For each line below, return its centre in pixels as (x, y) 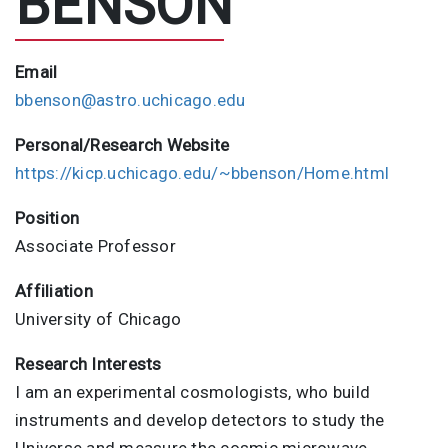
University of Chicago (98, 318)
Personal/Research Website (122, 144)
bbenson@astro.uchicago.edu (130, 99)
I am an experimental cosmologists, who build (192, 391)
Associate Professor (95, 245)
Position (47, 217)
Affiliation (54, 290)
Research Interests (88, 363)
